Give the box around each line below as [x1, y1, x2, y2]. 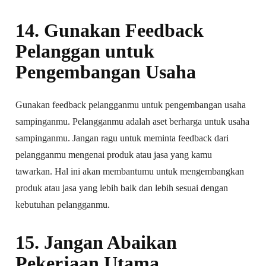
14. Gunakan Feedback [15, 19, 204, 41]
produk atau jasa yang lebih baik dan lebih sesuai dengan [15, 182, 229, 193]
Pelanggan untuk [15, 40, 155, 62]
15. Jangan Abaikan [15, 231, 178, 253]
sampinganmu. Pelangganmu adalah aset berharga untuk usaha [15, 116, 250, 126]
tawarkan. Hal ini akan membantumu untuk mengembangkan [15, 166, 245, 176]
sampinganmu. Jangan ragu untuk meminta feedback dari [15, 132, 229, 143]
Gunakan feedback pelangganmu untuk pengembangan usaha [15, 99, 246, 110]
